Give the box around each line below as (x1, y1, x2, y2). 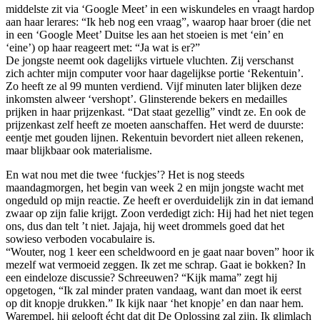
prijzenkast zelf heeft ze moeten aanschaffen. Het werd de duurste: (6, 118, 304, 131)
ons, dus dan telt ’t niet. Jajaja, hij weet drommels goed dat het (6, 219, 284, 232)
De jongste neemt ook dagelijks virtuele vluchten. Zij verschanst (6, 54, 294, 66)
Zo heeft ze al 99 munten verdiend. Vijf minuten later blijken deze (6, 79, 301, 92)
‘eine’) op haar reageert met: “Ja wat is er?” (6, 41, 200, 54)
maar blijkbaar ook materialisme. (6, 144, 152, 156)
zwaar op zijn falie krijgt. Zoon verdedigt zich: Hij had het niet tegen (6, 206, 314, 219)
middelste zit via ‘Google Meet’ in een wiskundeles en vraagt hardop (6, 2, 314, 15)
